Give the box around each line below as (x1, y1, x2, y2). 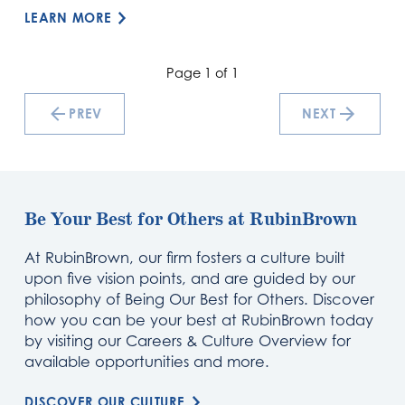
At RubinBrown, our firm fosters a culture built (24, 249, 346, 268)
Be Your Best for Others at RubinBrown (24, 209, 358, 232)
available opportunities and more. (24, 353, 270, 372)
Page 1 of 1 (166, 65, 239, 81)
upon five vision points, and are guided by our (24, 269, 356, 288)
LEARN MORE (24, 10, 112, 26)
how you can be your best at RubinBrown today (24, 311, 374, 330)
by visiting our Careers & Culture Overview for (24, 332, 352, 351)
